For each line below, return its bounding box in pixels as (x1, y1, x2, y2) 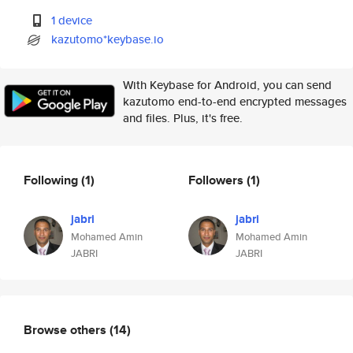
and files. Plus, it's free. (123, 110, 243, 126)
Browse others (24, 320, 110, 339)
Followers (188, 170, 247, 189)
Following (24, 170, 81, 189)
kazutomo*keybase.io (51, 31, 165, 47)
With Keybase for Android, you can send (123, 76, 332, 93)
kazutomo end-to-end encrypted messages (123, 93, 347, 110)
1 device (51, 12, 93, 28)
